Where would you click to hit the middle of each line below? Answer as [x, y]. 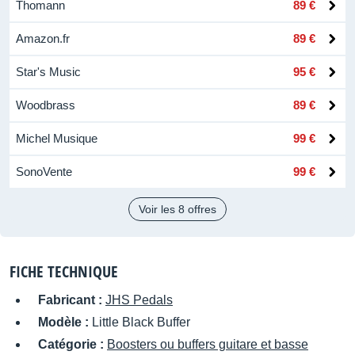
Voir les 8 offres [177, 209]
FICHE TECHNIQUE [64, 271]
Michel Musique [57, 138]
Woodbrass [46, 105]
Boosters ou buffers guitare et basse [208, 344]
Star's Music [48, 72]
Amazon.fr [43, 38]
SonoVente [44, 172]
